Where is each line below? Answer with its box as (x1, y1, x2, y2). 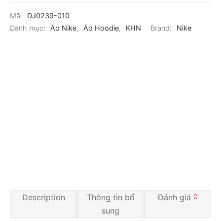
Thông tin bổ (86, 192, 135, 203)
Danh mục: (10, 24, 47, 33)
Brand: (150, 24, 174, 33)
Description (22, 192, 65, 203)
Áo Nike (50, 24, 76, 33)
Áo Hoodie (83, 24, 119, 33)
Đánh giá (157, 192, 193, 203)
